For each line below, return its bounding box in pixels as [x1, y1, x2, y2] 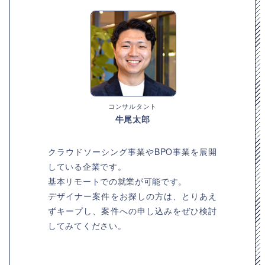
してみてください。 [48, 219, 127, 231]
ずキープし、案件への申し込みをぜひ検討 [48, 205, 217, 216]
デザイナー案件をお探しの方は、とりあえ [48, 190, 217, 202]
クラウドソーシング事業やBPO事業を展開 [48, 146, 217, 157]
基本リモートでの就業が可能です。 [48, 175, 188, 187]
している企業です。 [48, 160, 127, 172]
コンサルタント [108, 101, 157, 111]
